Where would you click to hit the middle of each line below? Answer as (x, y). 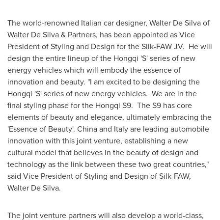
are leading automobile (169, 128)
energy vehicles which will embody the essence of (94, 69)
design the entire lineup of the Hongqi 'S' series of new (101, 58)
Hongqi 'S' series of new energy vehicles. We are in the (102, 93)
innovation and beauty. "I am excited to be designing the (104, 81)
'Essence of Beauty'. (42, 128)
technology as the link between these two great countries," (108, 164)
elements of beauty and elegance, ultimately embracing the (110, 117)
